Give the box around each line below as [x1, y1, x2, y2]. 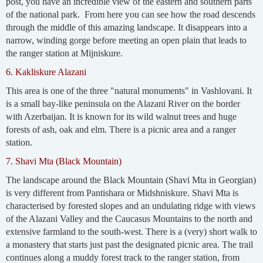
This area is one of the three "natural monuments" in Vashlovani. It [5, 85, 252, 96]
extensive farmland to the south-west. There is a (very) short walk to [5, 226, 257, 237]
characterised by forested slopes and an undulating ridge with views [5, 200, 255, 211]
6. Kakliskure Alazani [5, 66, 86, 77]
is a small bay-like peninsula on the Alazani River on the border [5, 98, 240, 109]
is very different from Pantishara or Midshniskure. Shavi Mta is [5, 187, 238, 198]
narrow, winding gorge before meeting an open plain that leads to [5, 35, 247, 45]
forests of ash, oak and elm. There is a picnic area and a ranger [5, 124, 236, 134]
